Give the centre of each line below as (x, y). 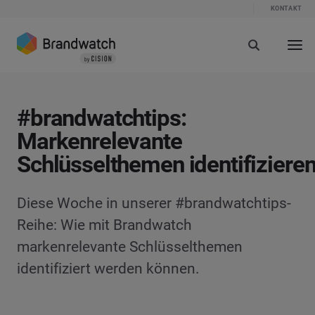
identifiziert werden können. (108, 269)
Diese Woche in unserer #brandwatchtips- (154, 203)
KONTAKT (286, 8)
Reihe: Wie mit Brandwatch (104, 225)
